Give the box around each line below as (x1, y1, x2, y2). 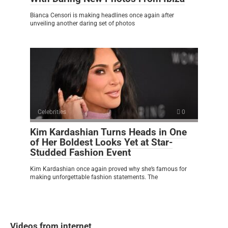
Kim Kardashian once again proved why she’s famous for (30, 165, 187, 173)
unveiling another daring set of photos (30, 19, 135, 27)
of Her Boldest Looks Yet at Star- (30, 136, 173, 148)
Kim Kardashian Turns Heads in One (30, 126, 187, 138)
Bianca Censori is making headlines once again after (30, 11, 174, 19)
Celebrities (38, 108, 66, 116)
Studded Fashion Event (30, 146, 131, 158)
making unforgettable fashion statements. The (30, 173, 158, 181)
